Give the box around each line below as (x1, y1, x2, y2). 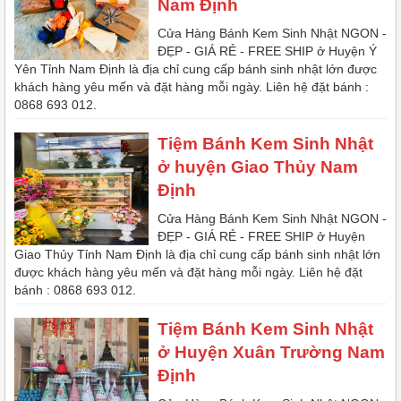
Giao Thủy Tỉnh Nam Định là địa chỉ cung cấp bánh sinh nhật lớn (14, 247, 380, 262)
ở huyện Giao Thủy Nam (158, 158, 358, 177)
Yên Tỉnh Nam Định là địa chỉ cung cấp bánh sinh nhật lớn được (14, 62, 377, 77)
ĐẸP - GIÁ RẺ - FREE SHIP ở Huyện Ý (158, 44, 377, 59)
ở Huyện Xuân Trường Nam (158, 343, 385, 363)
